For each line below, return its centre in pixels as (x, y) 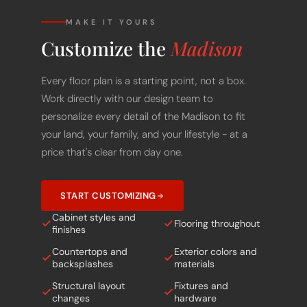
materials (194, 245)
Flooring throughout (217, 205)
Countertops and (90, 233)
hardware (195, 279)
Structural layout (88, 267)
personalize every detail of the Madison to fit (143, 98)
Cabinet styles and (94, 198)
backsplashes (83, 245)
